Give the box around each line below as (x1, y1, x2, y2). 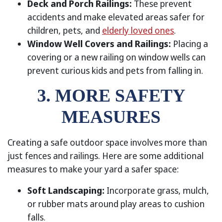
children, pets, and (27, 24, 102, 36)
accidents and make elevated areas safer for (27, 11, 205, 23)
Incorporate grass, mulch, (105, 184, 209, 196)
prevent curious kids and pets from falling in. (27, 64, 203, 76)
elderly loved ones (102, 24, 174, 36)
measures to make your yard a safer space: (7, 163, 179, 175)
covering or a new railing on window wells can (27, 51, 206, 63)
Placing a (171, 38, 208, 50)
